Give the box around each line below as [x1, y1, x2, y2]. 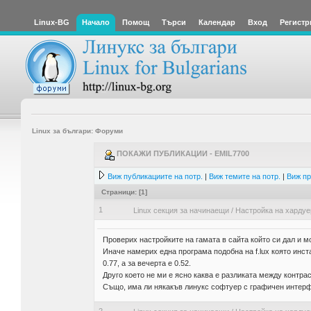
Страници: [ [101, 188, 141, 196]
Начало [82, 18, 110, 26]
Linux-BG [34, 18, 69, 26]
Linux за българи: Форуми [31, 126, 123, 135]
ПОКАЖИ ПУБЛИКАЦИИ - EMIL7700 [115, 149, 249, 158]
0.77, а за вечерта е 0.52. [103, 259, 191, 268]
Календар [199, 18, 235, 26]
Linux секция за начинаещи [133, 206, 229, 215]
